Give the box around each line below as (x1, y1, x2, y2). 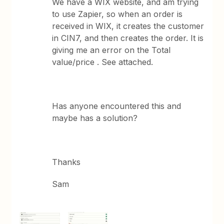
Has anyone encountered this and (52, 101, 181, 111)
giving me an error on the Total (52, 45, 171, 55)
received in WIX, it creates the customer (52, 21, 204, 31)
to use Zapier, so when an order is (52, 9, 183, 19)
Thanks (52, 157, 81, 167)
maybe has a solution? (52, 113, 138, 123)
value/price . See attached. (52, 57, 153, 67)
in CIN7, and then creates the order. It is (52, 33, 204, 43)
